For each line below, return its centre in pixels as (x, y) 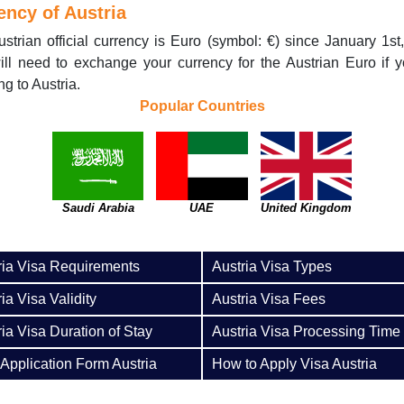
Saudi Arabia (98, 208)
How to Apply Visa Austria (294, 364)
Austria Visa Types (272, 266)
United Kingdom (306, 208)
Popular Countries (202, 106)
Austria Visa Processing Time (306, 331)
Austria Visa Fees (269, 299)
